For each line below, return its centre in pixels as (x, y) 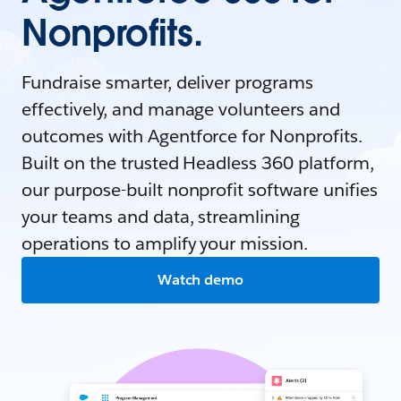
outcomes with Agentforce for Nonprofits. (192, 136)
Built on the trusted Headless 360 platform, (198, 163)
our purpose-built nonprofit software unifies (200, 190)
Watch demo (200, 280)
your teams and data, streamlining (161, 217)
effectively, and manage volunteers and (181, 109)
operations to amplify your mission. (165, 243)
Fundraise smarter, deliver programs (168, 82)
